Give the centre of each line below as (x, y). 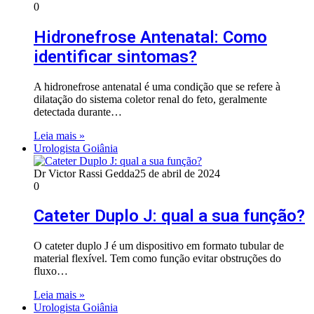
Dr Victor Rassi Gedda (84, 173)
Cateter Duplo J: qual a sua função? (169, 216)
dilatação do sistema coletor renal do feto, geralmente (150, 99)
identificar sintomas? (115, 56)
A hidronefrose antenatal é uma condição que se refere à (157, 86)
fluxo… (51, 271)
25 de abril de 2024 (177, 173)
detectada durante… (78, 111)
